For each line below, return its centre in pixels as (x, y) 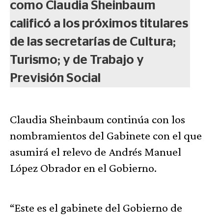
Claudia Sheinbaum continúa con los (97, 119)
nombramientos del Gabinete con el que (106, 135)
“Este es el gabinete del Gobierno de (96, 207)
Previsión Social (55, 78)
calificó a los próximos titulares (99, 23)
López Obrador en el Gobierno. (83, 167)
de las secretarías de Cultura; (93, 41)
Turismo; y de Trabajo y (77, 60)
